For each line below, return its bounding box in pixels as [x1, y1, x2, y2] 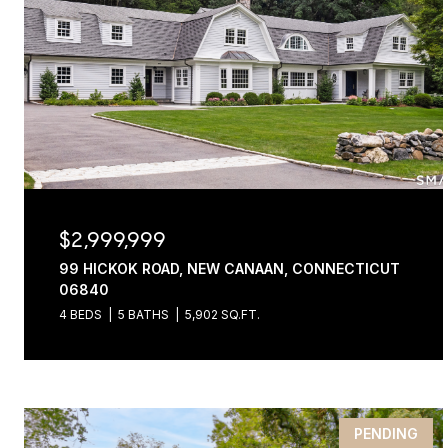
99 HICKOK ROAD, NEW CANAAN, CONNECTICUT [59, 260, 400, 277]
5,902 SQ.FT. [185, 307, 260, 322]
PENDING [353, 425, 418, 442]
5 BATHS [118, 307, 169, 322]
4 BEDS [59, 307, 102, 322]
